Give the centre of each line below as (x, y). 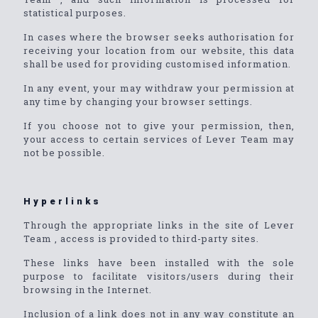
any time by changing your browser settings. (138, 102)
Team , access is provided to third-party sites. (141, 238)
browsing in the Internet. (88, 290)
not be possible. (64, 153)
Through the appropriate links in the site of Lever (159, 225)
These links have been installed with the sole (159, 263)
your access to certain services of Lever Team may (159, 139)
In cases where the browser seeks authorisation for (159, 37)
